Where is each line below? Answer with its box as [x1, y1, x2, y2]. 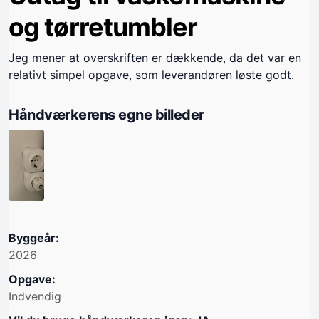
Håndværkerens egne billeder [9, 106, 204, 124]
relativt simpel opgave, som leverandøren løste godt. [9, 68, 294, 83]
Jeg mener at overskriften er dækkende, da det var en [9, 51, 301, 66]
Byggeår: [9, 231, 59, 246]
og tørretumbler [9, 11, 198, 43]
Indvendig [9, 289, 61, 304]
